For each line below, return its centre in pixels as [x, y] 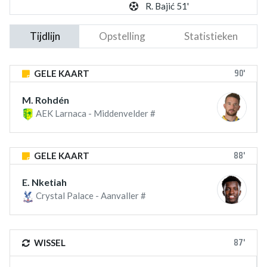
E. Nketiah [44, 182]
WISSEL [49, 243]
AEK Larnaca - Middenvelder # [95, 113]
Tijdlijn [45, 36]
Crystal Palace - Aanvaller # [90, 196]
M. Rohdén [46, 100]
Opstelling [122, 36]
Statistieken [211, 36]
